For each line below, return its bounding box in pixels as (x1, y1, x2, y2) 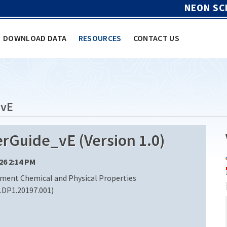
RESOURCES (78, 32, 122, 43)
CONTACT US (133, 32, 180, 43)
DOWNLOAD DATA (3, 32, 67, 43)
